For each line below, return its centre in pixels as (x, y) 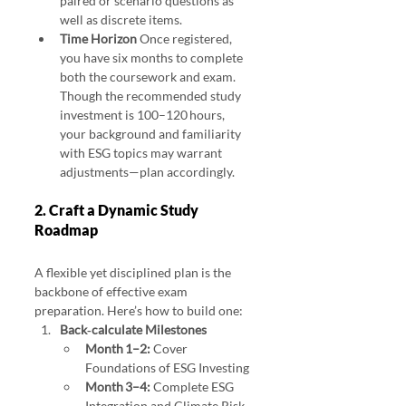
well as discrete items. (121, 20)
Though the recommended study (152, 96)
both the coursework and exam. (149, 77)
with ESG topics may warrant (142, 153)
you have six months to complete (153, 58)
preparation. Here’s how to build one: (139, 311)
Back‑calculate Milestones (133, 330)
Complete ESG (193, 387)
